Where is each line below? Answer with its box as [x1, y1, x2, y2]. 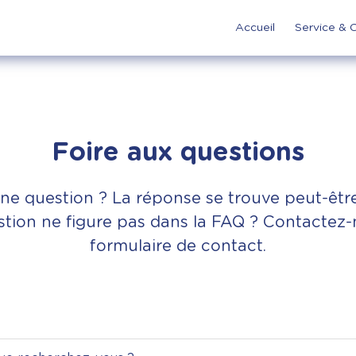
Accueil [235, 22, 275, 33]
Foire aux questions [52, 140, 304, 165]
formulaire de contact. [90, 238, 266, 254]
